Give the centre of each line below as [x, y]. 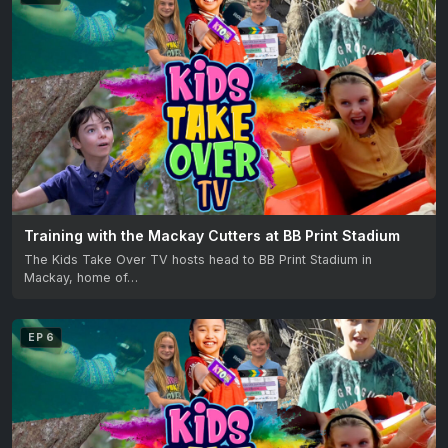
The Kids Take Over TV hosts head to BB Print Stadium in [198, 259]
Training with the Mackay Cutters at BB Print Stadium [212, 235]
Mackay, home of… [81, 277]
